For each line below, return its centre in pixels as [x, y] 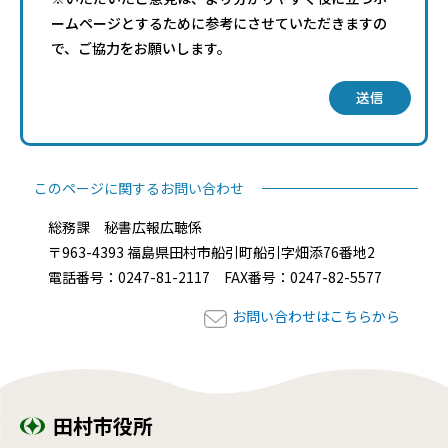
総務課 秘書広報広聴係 [125, 227]
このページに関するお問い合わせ [139, 188]
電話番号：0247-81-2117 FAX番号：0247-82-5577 [215, 277]
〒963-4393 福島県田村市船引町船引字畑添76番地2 [218, 252]
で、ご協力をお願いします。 [141, 48]
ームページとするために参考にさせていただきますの [219, 23]
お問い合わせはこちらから [316, 316]
